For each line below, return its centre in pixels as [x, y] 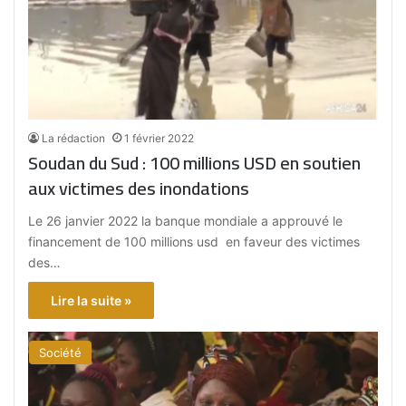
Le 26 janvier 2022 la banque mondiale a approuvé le [186, 221]
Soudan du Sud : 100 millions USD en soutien [195, 163]
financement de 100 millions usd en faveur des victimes [194, 242]
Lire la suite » [92, 301]
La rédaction [74, 139]
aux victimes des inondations [139, 188]
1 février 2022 [159, 139]
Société [61, 353]
